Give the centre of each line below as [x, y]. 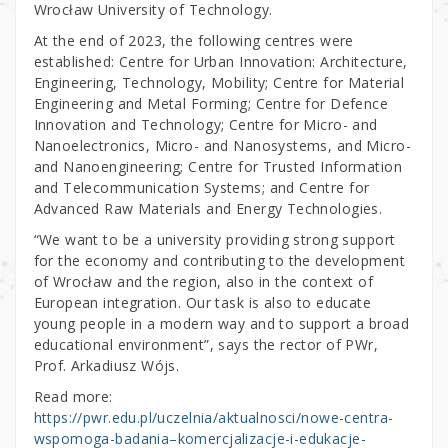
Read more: [73, 396]
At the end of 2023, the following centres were [193, 40]
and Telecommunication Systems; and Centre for [201, 187]
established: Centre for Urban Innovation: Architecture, [220, 61]
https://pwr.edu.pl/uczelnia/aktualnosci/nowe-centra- [213, 417]
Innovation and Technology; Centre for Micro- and [205, 124]
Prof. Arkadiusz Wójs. [106, 365]
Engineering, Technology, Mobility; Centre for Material [219, 82]
